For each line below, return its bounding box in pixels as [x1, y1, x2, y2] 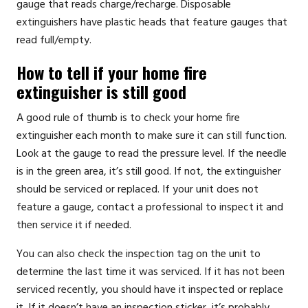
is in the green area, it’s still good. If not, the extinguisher [16, 162, 281, 181]
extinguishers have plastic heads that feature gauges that [16, 13, 287, 32]
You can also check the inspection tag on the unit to [16, 245, 261, 263]
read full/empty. [16, 31, 91, 49]
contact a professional [97, 198, 203, 217]
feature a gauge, [16, 198, 97, 217]
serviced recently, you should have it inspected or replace [16, 280, 283, 299]
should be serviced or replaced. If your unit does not [16, 180, 258, 199]
